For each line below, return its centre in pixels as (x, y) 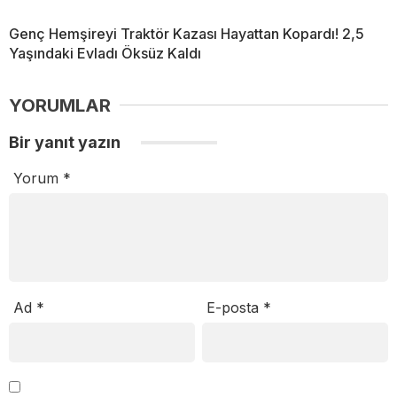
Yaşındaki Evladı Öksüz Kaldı (105, 53)
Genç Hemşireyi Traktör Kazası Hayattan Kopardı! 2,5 (187, 33)
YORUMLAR (60, 105)
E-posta (235, 307)
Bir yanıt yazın (66, 142)
